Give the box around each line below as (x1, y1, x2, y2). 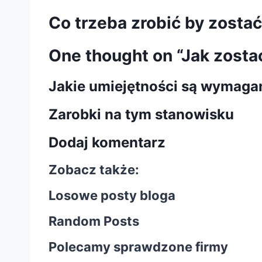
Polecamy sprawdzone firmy (49, 239, 228, 254)
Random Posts (49, 213, 139, 229)
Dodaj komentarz (49, 133, 166, 151)
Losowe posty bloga (49, 187, 175, 203)
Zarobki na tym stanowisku (49, 105, 234, 123)
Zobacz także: (49, 161, 139, 177)
